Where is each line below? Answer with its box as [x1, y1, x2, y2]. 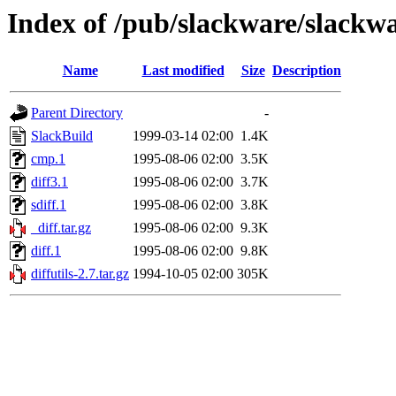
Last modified [141, 63, 225, 79]
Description [272, 63, 341, 79]
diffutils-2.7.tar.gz [31, 266, 129, 282]
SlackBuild [31, 128, 93, 144]
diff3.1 [31, 174, 68, 190]
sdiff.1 [31, 197, 66, 213]
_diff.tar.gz [31, 220, 91, 236]
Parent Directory [31, 105, 123, 121]
